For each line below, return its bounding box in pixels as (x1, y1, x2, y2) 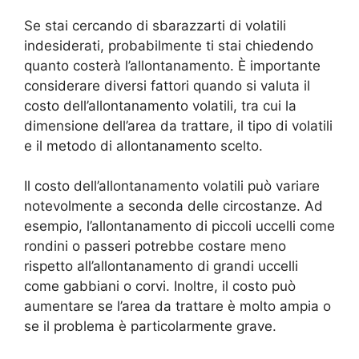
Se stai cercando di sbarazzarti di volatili (24, 17, 286, 34)
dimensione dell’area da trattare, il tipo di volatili (24, 117, 333, 134)
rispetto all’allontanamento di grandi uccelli (24, 258, 298, 275)
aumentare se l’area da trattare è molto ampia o (24, 298, 331, 315)
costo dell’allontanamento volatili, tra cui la (24, 97, 296, 114)
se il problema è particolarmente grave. (24, 318, 276, 335)
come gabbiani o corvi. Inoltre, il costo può (24, 278, 296, 295)
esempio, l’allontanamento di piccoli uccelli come (24, 218, 335, 235)
